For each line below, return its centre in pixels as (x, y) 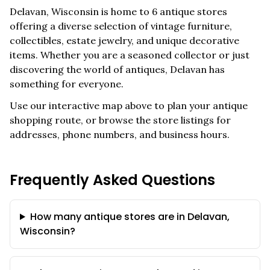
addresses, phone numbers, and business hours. (120, 134)
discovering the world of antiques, (90, 69)
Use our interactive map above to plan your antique (129, 105)
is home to (125, 11)
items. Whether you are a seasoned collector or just (130, 55)
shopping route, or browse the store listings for (120, 120)
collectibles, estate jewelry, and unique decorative (124, 40)
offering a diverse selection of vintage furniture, (121, 26)
